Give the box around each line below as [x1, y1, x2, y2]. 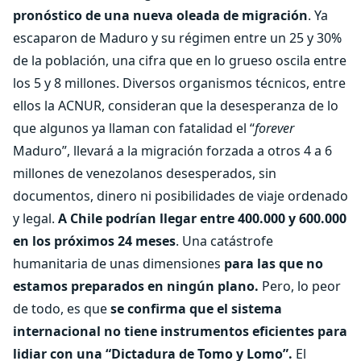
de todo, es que [13, 300, 110, 317]
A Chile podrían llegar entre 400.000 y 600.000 [58, 210, 346, 227]
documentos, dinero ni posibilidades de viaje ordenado [13, 187, 348, 205]
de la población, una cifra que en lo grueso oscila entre [13, 52, 346, 69]
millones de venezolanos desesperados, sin [13, 164, 276, 182]
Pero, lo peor [259, 277, 341, 295]
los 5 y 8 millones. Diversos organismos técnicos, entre [13, 74, 346, 92]
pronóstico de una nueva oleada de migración [13, 6, 308, 24]
